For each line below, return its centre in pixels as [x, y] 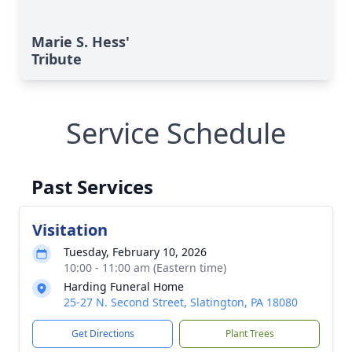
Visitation [70, 230]
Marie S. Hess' [81, 42]
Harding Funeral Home [124, 286]
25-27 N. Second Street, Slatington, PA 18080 [181, 302]
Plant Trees [249, 334]
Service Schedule [176, 133]
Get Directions [103, 334]
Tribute [57, 59]
